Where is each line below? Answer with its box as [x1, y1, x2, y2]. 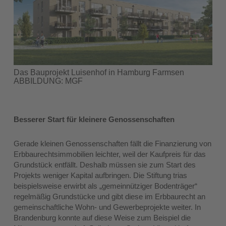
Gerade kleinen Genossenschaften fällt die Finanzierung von [14, 139, 212, 148]
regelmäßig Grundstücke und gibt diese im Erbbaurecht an [14, 192, 206, 201]
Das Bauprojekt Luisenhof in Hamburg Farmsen [14, 68, 185, 77]
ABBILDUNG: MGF [14, 77, 83, 86]
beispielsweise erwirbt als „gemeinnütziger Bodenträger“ [14, 182, 198, 191]
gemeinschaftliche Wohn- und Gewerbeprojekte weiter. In [14, 203, 201, 212]
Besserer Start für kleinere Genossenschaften [14, 115, 175, 124]
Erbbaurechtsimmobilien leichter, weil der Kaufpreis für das [14, 150, 206, 159]
